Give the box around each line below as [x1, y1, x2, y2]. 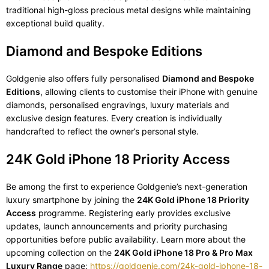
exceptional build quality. [6, 18, 104, 29]
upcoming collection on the [6, 247, 114, 258]
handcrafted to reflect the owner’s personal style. [6, 126, 199, 137]
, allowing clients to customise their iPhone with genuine [40, 86, 258, 97]
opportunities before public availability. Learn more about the [6, 234, 246, 245]
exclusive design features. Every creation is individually [6, 113, 222, 124]
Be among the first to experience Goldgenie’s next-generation [6, 181, 247, 192]
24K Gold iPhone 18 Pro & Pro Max [114, 247, 253, 258]
